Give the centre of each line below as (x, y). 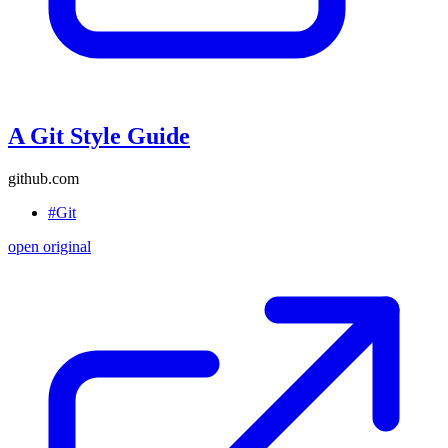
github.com (43, 178)
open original (49, 246)
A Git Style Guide (99, 135)
